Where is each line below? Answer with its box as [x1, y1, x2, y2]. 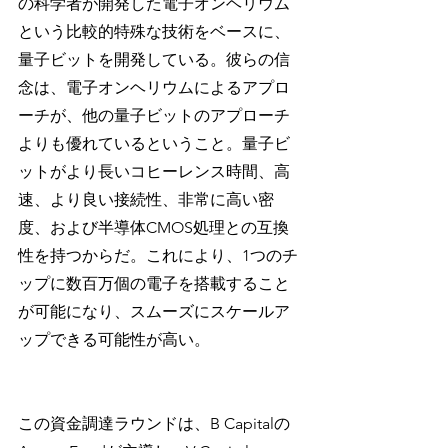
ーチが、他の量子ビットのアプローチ [18, 106, 290, 125]
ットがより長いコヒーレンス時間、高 [18, 162, 290, 181]
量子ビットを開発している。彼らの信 [18, 50, 290, 69]
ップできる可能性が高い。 [18, 330, 210, 349]
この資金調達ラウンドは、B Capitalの [18, 414, 290, 433]
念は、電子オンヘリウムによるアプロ [18, 78, 290, 97]
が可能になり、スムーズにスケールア [18, 302, 290, 321]
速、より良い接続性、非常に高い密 [18, 190, 274, 209]
